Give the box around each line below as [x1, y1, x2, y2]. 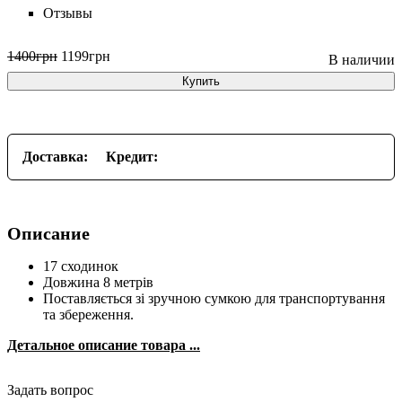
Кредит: [106, 148, 158, 164]
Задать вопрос [7, 381, 93, 398]
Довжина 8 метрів [43, 274, 153, 290]
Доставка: [22, 148, 88, 164]
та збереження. [43, 306, 134, 322]
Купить [182, 74, 220, 88]
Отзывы [43, 4, 92, 21]
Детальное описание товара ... [7, 336, 200, 353]
